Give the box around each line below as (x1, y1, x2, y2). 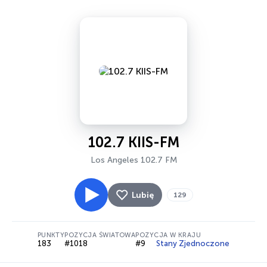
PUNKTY (37, 231, 65, 239)
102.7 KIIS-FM (88, 133, 179, 151)
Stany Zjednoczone (156, 239, 230, 248)
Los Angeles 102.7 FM (90, 155, 177, 165)
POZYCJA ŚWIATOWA (64, 231, 136, 239)
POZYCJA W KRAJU (135, 231, 201, 239)
